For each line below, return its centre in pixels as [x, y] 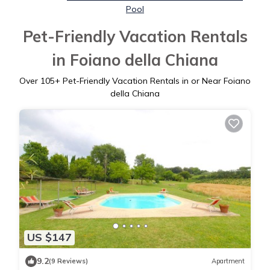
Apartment [228, 261]
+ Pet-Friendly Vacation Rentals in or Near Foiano [153, 81]
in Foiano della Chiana [135, 60]
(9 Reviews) [68, 261]
